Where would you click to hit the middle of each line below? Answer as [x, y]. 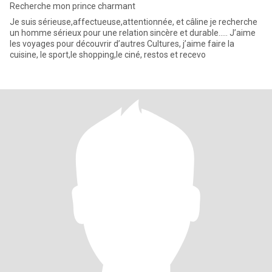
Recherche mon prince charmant [73, 6]
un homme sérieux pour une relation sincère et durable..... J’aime [133, 33]
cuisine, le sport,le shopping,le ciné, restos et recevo [108, 55]
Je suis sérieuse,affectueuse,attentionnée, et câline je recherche [134, 22]
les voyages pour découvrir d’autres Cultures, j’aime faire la [122, 44]
